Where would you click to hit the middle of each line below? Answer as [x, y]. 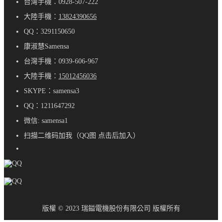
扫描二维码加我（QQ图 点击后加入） [82, 136]
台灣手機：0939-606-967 [61, 61]
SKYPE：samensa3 [52, 91]
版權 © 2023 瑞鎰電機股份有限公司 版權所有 [111, 209]
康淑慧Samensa [46, 47]
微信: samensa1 [46, 121]
